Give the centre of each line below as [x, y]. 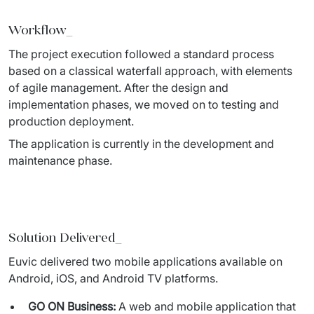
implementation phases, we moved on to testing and [144, 104]
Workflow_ [41, 30]
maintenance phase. [62, 161]
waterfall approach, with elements [204, 71]
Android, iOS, [44, 278]
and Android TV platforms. [150, 278]
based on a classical [62, 71]
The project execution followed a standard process [141, 54]
